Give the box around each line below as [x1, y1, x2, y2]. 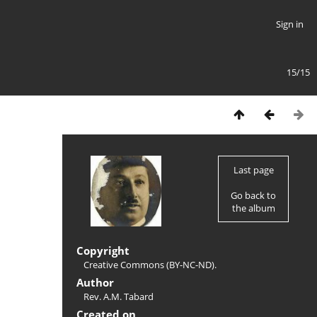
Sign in [275, 18, 304, 30]
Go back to [231, 189, 276, 202]
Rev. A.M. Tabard [83, 290, 154, 303]
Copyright [76, 243, 129, 258]
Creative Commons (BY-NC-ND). [83, 258, 217, 271]
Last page [233, 163, 274, 176]
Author [76, 275, 114, 289]
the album [231, 202, 275, 214]
